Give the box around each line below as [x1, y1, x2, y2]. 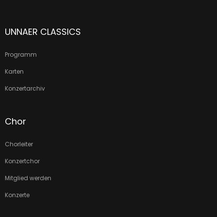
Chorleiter [5, 140, 33, 149]
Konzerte [5, 191, 30, 200]
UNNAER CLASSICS [5, 26, 81, 38]
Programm [5, 50, 37, 59]
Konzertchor [5, 157, 40, 166]
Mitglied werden [5, 174, 51, 183]
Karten [5, 67, 24, 76]
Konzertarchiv [5, 84, 45, 93]
